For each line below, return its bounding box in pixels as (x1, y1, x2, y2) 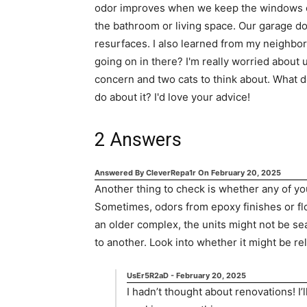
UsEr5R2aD (127, 271, 171, 280)
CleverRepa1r (146, 168, 196, 177)
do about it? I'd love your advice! (95, 90, 250, 103)
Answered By (95, 168, 146, 177)
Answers (105, 129, 182, 151)
